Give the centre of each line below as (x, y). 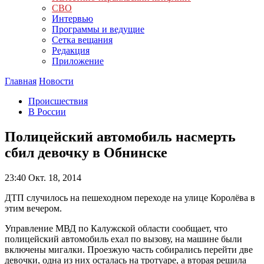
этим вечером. (33, 208)
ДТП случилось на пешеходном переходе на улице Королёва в (130, 197)
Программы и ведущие (98, 29)
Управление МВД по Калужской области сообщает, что (116, 228)
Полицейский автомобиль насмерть (120, 136)
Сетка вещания (82, 40)
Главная (21, 81)
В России (47, 112)
